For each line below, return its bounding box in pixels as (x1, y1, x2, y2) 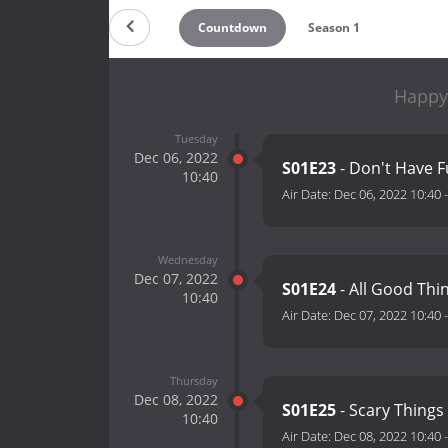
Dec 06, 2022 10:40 (334, 185, 441, 204)
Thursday (169, 372, 218, 388)
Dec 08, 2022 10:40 (334, 427, 441, 446)
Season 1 (308, 18, 361, 36)
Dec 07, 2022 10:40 (334, 306, 441, 325)
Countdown (197, 18, 267, 36)
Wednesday (157, 251, 218, 267)
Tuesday (174, 130, 218, 146)
